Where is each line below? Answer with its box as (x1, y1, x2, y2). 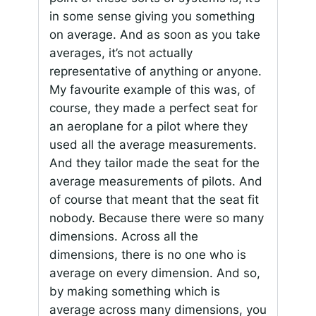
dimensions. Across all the (49, 229, 198, 243)
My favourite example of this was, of (49, 82, 255, 97)
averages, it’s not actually (49, 45, 193, 60)
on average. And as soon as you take (49, 27, 260, 42)
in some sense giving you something (49, 8, 255, 23)
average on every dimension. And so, (49, 265, 260, 280)
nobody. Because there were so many (49, 210, 264, 225)
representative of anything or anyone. (49, 63, 262, 78)
